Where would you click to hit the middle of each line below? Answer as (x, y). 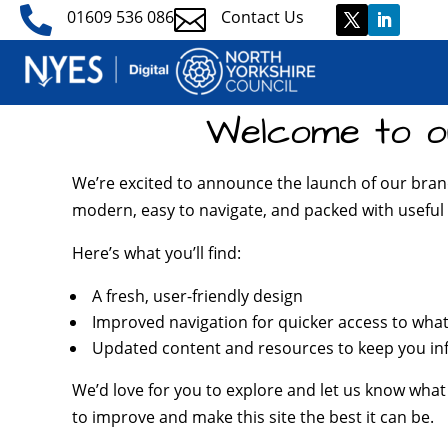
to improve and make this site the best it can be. (253, 416)
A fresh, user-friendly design (195, 295)
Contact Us (263, 17)
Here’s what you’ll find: (156, 252)
